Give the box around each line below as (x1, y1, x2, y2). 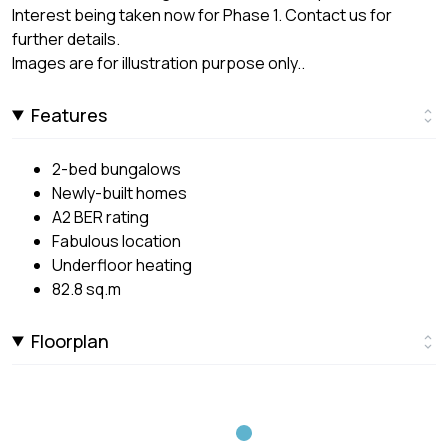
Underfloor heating (52, 253, 192, 276)
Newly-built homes (52, 181, 187, 204)
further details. (12, 27, 120, 50)
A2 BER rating (52, 205, 149, 228)
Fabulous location (52, 229, 181, 252)
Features (31, 102, 108, 127)
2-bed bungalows (52, 157, 181, 180)
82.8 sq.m (52, 277, 121, 300)
